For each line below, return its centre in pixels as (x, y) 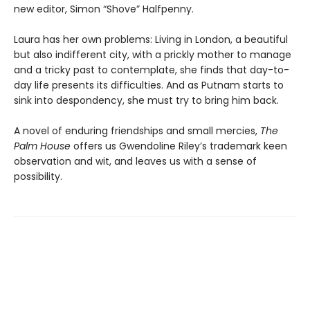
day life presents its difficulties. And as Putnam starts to (149, 85)
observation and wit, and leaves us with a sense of (135, 161)
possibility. (38, 176)
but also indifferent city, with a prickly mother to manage (153, 54)
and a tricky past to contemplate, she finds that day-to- (152, 70)
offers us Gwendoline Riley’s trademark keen (179, 146)
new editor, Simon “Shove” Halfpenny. (104, 9)
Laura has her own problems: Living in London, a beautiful (151, 39)
